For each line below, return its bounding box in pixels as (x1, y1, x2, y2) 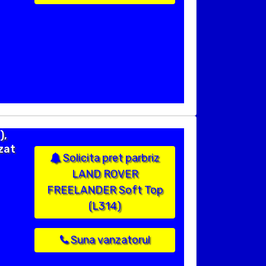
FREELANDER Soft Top (46, 183, 163, 197)
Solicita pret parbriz (61, 151, 160, 165)
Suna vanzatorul (68, 233, 150, 247)
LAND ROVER (71, 167, 138, 181)
